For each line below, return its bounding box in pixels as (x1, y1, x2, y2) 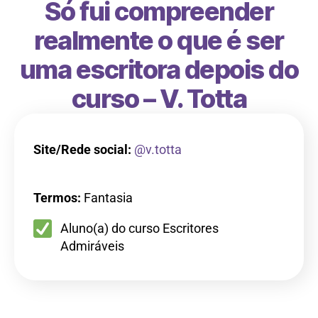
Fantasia (81, 190, 133, 205)
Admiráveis (60, 238, 124, 253)
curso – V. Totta (71, 82, 247, 114)
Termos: (33, 190, 81, 205)
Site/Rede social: (33, 141, 131, 157)
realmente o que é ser (34, 24, 284, 56)
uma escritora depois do (19, 53, 299, 85)
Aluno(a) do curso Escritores (60, 220, 219, 236)
